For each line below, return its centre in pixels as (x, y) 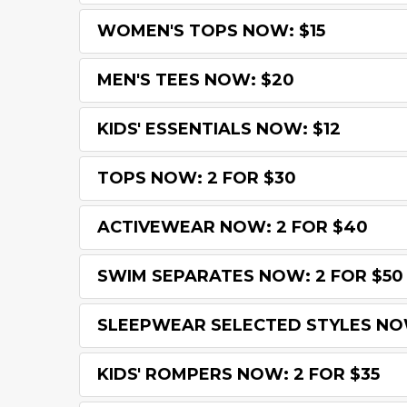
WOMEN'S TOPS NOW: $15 (211, 31)
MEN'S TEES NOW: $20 (196, 80)
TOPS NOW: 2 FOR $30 (197, 178)
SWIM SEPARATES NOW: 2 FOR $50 (250, 276)
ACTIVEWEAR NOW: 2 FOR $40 (233, 227)
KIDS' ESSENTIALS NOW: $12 (219, 129)
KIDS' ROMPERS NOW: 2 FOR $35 (238, 374)
